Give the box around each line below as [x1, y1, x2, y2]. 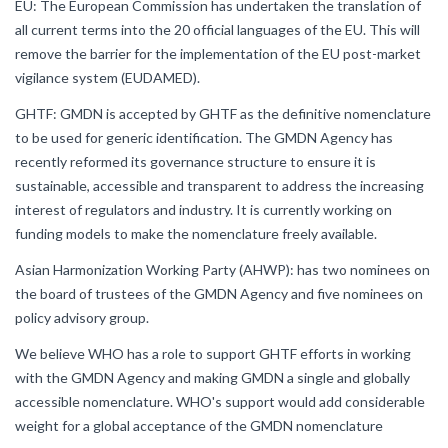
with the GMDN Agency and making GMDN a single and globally [15, 369, 410, 386]
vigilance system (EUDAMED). [15, 69, 200, 86]
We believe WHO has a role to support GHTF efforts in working [15, 345, 411, 362]
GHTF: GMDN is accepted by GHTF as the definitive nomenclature [15, 105, 431, 122]
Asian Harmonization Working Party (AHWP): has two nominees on [15, 261, 430, 278]
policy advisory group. [15, 309, 149, 326]
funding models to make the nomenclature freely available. [15, 225, 377, 242]
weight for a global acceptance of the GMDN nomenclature [15, 417, 383, 434]
